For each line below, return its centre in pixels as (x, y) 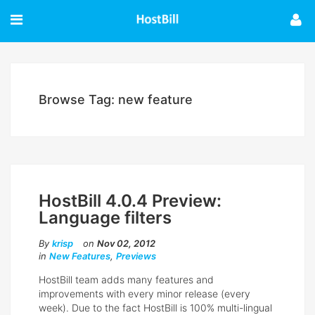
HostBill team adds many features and (126, 279)
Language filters (105, 218)
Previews (136, 256)
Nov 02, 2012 (126, 243)
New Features (80, 256)
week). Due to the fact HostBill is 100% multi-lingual (155, 308)
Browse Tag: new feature (116, 99)
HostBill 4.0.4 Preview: (130, 201)
